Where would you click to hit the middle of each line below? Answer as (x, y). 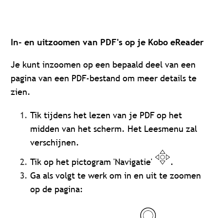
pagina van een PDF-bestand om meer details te (104, 78)
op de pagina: (57, 189)
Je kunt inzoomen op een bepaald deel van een (103, 65)
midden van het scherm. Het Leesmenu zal (114, 129)
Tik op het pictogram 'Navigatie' (93, 162)
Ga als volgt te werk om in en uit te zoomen (116, 176)
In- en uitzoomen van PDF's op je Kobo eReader (108, 42)
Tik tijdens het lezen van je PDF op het (106, 115)
